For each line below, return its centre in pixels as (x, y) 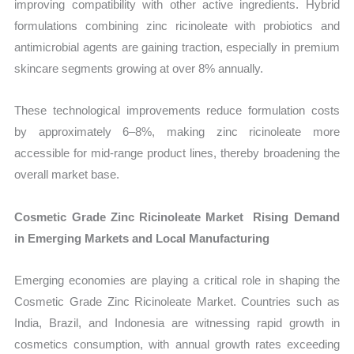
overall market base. (67, 175)
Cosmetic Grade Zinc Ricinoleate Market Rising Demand (177, 217)
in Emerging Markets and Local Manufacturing (142, 238)
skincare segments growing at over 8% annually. (139, 69)
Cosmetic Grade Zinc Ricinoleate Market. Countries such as (177, 301)
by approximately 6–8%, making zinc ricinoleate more (177, 132)
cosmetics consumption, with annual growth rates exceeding (177, 344)
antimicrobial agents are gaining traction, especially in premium (177, 47)
